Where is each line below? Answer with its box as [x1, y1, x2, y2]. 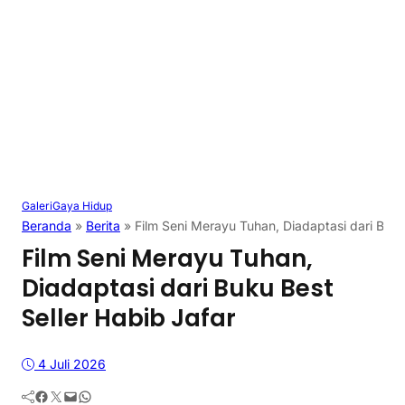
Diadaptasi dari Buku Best [22, 272, 334, 306]
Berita [86, 218, 120, 234]
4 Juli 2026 [38, 355, 106, 372]
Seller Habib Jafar [22, 302, 236, 335]
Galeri [22, 199, 52, 213]
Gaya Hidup [52, 199, 112, 213]
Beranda [22, 218, 71, 234]
